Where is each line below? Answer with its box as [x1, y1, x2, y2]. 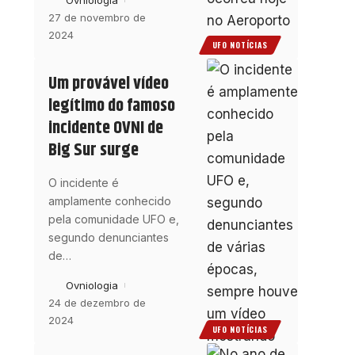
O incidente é [48, 175, 119, 189]
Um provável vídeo [48, 70, 169, 97]
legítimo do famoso [48, 92, 175, 120]
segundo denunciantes [48, 230, 169, 244]
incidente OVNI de [48, 114, 163, 142]
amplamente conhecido [48, 193, 171, 208]
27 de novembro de [48, 11, 146, 25]
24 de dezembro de [48, 296, 146, 309]
